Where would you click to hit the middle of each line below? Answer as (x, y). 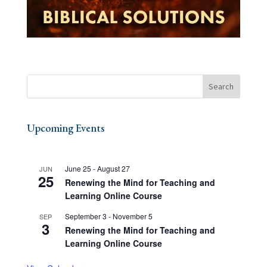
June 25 (78, 169)
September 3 (86, 216)
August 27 (113, 169)
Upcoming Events (65, 128)
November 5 (132, 216)
